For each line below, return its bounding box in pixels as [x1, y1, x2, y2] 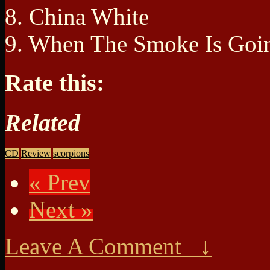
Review [21, 148, 51, 159]
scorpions [53, 148, 89, 159]
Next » [29, 196, 93, 222]
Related [5, 108, 80, 136]
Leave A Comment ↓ [5, 233, 212, 259]
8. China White [5, 4, 149, 30]
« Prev [29, 169, 90, 195]
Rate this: [5, 69, 104, 97]
